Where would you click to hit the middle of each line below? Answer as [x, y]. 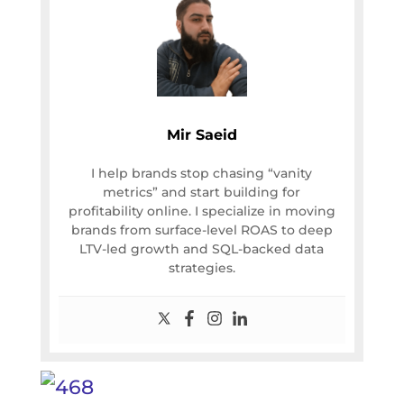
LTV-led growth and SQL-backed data [202, 249]
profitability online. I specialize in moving [202, 211]
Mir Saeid [202, 135]
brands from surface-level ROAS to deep [202, 230]
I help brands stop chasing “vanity [202, 174]
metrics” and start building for [202, 193]
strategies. [202, 268]
